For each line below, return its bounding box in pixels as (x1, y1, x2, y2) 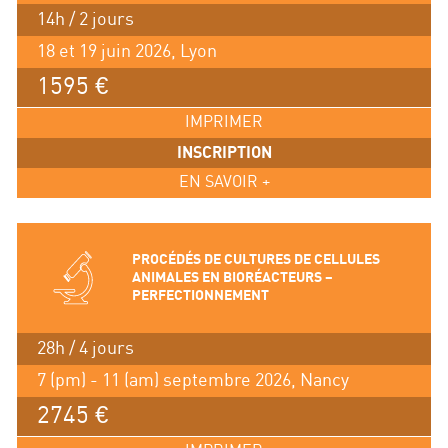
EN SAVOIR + (178, 173, 270, 191)
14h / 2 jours (36, 9, 134, 29)
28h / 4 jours (36, 338, 134, 358)
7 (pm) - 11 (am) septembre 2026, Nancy (36, 370, 349, 390)
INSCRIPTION (176, 143, 272, 162)
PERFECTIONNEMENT (131, 287, 269, 303)
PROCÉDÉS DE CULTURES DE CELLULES (131, 251, 380, 267)
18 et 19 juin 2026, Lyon (36, 41, 217, 61)
